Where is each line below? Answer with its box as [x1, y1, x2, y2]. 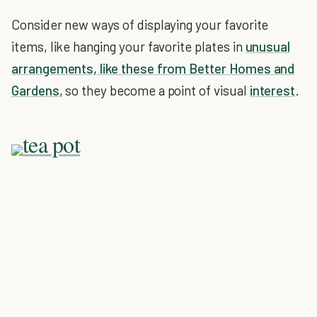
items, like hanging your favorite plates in [11, 38, 246, 54]
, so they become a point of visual [59, 82, 250, 98]
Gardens [11, 82, 59, 98]
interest [249, 82, 296, 98]
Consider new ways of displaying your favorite [11, 16, 269, 33]
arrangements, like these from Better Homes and [11, 60, 295, 76]
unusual [245, 38, 291, 54]
